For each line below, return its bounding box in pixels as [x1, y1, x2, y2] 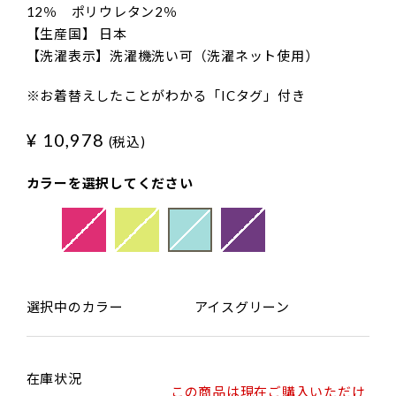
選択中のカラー [26, 299, 124, 316]
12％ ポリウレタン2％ [26, 4, 178, 20]
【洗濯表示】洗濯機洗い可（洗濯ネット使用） [26, 48, 319, 65]
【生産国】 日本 [26, 26, 127, 42]
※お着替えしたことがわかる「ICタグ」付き [26, 88, 306, 104]
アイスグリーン [194, 299, 290, 316]
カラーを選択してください [26, 175, 194, 192]
